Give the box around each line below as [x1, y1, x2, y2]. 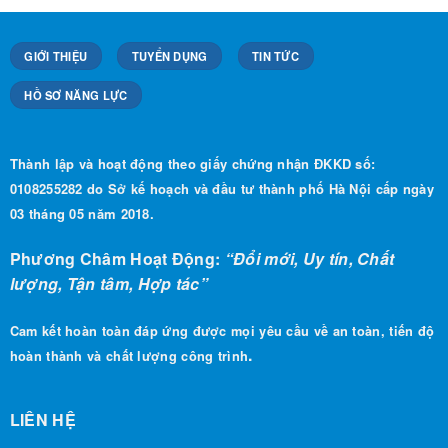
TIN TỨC [251, 19, 300, 36]
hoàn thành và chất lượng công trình [9, 318, 249, 337]
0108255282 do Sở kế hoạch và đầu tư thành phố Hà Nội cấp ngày [9, 151, 435, 171]
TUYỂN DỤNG [131, 19, 208, 36]
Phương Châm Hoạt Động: [9, 218, 225, 242]
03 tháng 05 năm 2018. [9, 176, 155, 196]
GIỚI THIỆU [24, 19, 88, 36]
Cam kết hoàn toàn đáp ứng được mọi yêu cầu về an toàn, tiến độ [9, 293, 435, 312]
